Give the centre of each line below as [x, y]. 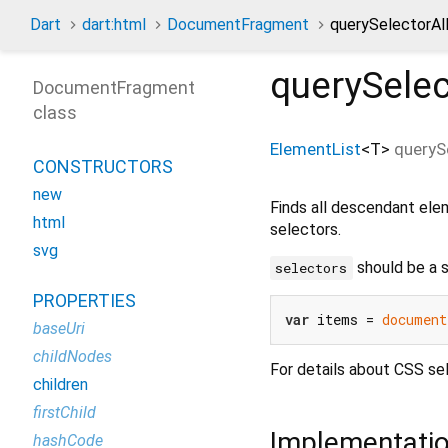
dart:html [114, 24]
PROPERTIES [84, 300]
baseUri [59, 328]
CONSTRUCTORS [103, 166]
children [60, 384]
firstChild [64, 412]
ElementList [315, 148]
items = [345, 319]
